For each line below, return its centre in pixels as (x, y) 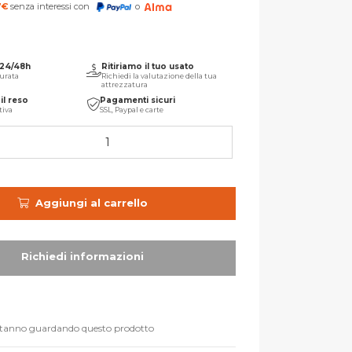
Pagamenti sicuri (137, 100)
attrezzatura (124, 84)
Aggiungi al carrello (92, 203)
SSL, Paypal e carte (131, 109)
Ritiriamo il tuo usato (147, 66)
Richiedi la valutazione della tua (159, 75)
